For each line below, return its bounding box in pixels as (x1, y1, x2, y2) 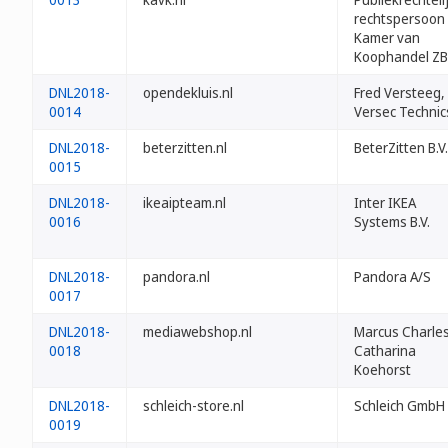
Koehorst (354, 360, 411, 379)
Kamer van (354, 28, 420, 47)
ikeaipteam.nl (143, 193, 226, 212)
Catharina (354, 341, 416, 360)
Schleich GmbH (354, 396, 445, 415)
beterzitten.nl (143, 138, 227, 157)
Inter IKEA (354, 193, 416, 212)
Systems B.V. (354, 212, 430, 231)
